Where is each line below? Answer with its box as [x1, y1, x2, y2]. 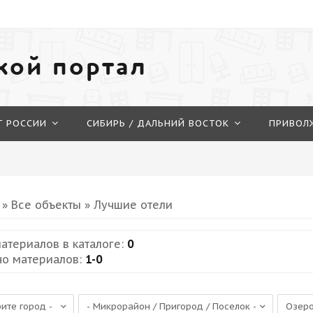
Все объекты [11, 198, 82, 212]
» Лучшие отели [81, 198, 173, 212]
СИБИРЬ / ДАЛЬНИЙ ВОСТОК [87, 117, 229, 129]
